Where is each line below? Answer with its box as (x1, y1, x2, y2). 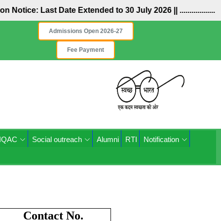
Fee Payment (67, 46, 105, 53)
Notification (144, 135, 179, 144)
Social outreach (32, 135, 82, 144)
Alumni (97, 135, 119, 144)
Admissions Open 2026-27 (48, 28, 123, 35)
